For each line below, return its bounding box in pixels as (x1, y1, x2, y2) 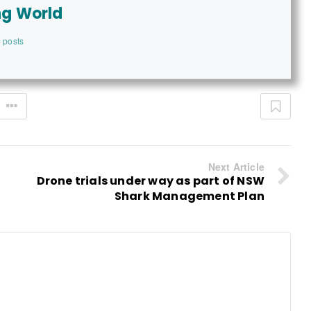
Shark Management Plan (114, 188, 264, 205)
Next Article (208, 160, 264, 174)
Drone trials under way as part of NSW (36, 173, 264, 190)
